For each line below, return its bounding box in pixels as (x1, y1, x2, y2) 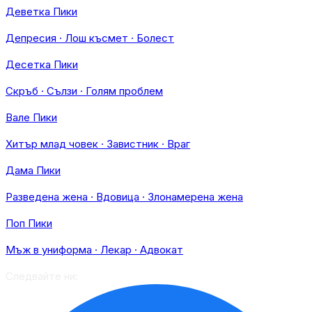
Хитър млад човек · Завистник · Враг (6, 137, 190, 150)
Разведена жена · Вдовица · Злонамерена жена (6, 190, 243, 203)
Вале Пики (6, 111, 57, 124)
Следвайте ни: (6, 270, 78, 283)
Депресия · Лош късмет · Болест (6, 31, 174, 45)
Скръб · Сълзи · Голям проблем (6, 84, 163, 97)
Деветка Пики (6, 5, 77, 18)
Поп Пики (6, 217, 52, 230)
